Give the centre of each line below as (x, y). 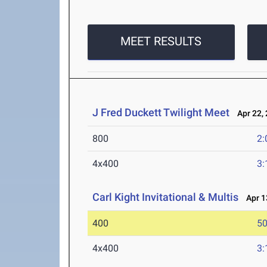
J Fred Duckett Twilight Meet (161, 113)
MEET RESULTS (161, 41)
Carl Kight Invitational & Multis (166, 197)
